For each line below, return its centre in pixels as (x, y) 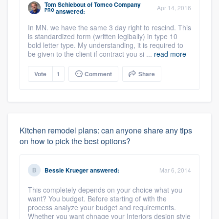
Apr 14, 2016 (174, 8)
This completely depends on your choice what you (105, 190)
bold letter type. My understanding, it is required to (106, 45)
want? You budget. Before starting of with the (97, 199)
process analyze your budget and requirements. (102, 208)
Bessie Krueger (66, 170)
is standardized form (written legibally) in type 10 (103, 36)
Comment (98, 74)
